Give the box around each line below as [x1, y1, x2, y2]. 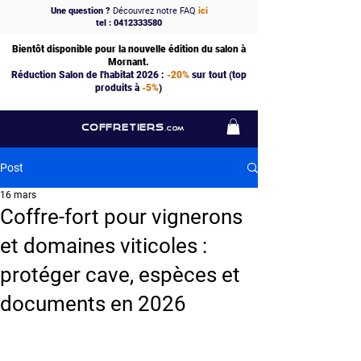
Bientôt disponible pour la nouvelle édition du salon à [11, 44, 246, 55]
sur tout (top [189, 69, 247, 81]
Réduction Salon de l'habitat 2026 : [10, 69, 167, 81]
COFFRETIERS [81, 122, 164, 132]
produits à [95, 82, 142, 93]
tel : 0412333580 [96, 18, 162, 28]
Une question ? [50, 6, 110, 16]
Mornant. [108, 56, 149, 68]
